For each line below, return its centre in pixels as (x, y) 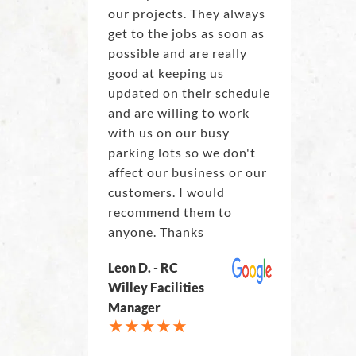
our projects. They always (186, 14)
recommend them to (170, 212)
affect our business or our (187, 172)
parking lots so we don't (182, 153)
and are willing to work (178, 113)
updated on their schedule (189, 93)
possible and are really (177, 53)
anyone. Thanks (156, 232)
